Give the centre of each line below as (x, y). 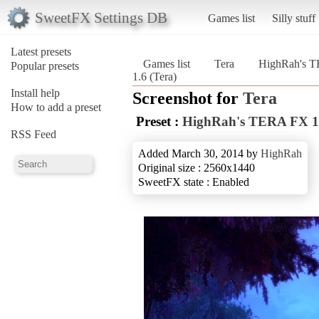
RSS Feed (33, 134)
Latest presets (41, 51)
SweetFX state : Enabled (194, 182)
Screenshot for (188, 98)
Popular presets (45, 66)
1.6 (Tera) (155, 76)
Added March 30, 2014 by (199, 153)
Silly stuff (293, 18)
